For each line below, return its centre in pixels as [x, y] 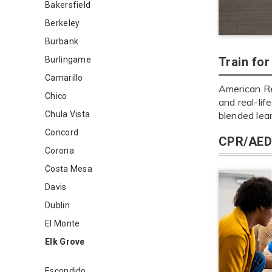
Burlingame [68, 59]
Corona [59, 151]
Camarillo [64, 78]
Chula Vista [68, 114]
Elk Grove [65, 242]
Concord [62, 132]
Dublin [57, 205]
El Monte [63, 223]
